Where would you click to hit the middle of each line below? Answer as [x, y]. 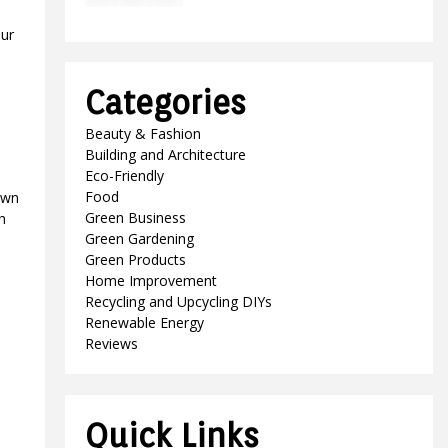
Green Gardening [140, 238]
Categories [166, 102]
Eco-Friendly [125, 175]
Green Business [136, 217]
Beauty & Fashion [143, 133]
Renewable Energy [145, 322]
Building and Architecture [166, 154]
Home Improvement [151, 280]
